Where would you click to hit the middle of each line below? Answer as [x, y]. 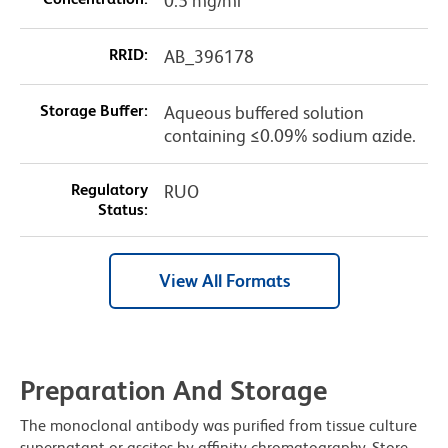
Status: [122, 210]
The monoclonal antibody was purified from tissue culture [218, 426]
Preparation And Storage [173, 390]
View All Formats [224, 281]
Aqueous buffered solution [263, 113]
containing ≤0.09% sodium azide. [289, 136]
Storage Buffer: [93, 111]
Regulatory [109, 190]
